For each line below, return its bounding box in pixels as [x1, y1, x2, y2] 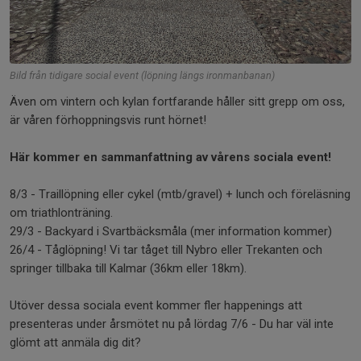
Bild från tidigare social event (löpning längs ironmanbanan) [10, 69, 275, 81]
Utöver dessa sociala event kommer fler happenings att [10, 298, 302, 313]
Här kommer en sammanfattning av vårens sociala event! [10, 150, 334, 164]
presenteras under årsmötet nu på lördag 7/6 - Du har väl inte [10, 317, 334, 331]
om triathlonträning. [10, 205, 116, 220]
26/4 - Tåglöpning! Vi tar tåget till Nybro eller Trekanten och [10, 243, 322, 257]
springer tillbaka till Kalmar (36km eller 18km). [10, 261, 250, 276]
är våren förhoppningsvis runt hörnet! [10, 113, 210, 127]
